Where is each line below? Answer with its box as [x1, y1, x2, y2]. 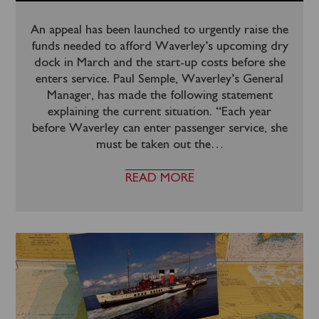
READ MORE [125, 172, 194, 184]
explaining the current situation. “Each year [48, 106, 271, 118]
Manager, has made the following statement [46, 90, 273, 102]
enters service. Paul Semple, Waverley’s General [36, 73, 283, 85]
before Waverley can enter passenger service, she [31, 122, 288, 135]
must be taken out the [95, 139, 211, 151]
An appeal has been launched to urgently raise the [31, 24, 288, 36]
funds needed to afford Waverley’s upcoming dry [31, 41, 288, 53]
